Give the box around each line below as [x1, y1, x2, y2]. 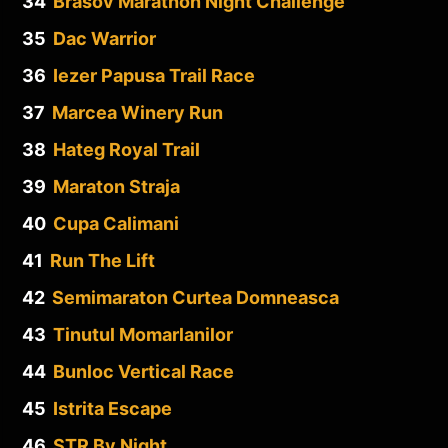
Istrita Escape [53, 397, 172, 419]
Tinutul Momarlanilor [53, 323, 233, 345]
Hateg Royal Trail [53, 138, 200, 160]
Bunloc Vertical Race [53, 360, 234, 382]
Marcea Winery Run [52, 101, 223, 123]
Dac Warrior [53, 27, 156, 49]
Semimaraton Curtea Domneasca [52, 286, 339, 308]
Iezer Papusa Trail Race [53, 64, 255, 86]
